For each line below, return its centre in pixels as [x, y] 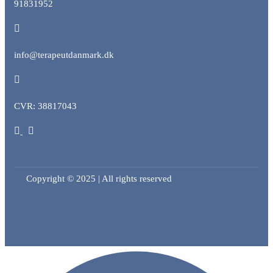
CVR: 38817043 [45, 106]
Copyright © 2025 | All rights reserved [99, 179]
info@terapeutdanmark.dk [64, 55]
